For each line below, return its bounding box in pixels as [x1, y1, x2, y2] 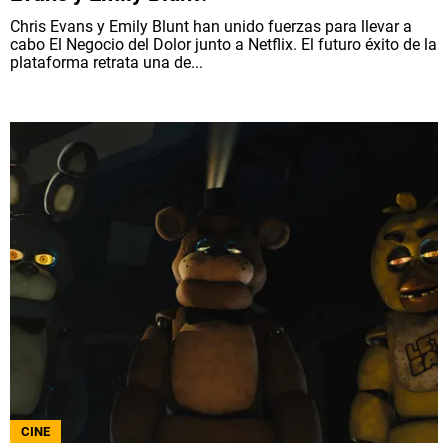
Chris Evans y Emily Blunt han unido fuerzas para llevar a [10, 17, 412, 37]
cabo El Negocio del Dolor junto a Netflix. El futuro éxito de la [10, 35, 437, 55]
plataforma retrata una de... [10, 53, 203, 73]
